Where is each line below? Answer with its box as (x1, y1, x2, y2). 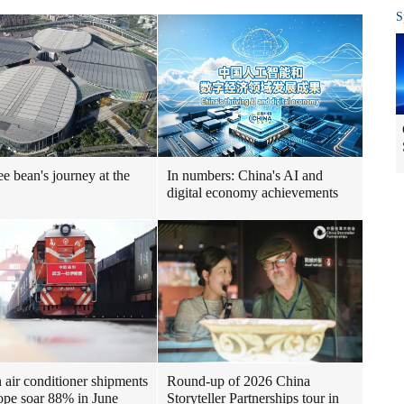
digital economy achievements (167, 185, 338, 200)
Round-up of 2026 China (167, 373, 310, 389)
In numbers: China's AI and (167, 168, 323, 183)
